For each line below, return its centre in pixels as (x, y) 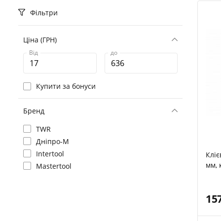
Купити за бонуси (66, 86)
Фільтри (43, 13)
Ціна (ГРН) (40, 40)
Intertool (50, 154)
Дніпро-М (53, 141)
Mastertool (54, 166)
